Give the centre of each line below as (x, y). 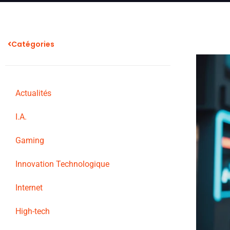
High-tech (33, 211)
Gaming (30, 140)
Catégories (33, 44)
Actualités (33, 93)
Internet (29, 188)
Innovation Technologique (62, 164)
